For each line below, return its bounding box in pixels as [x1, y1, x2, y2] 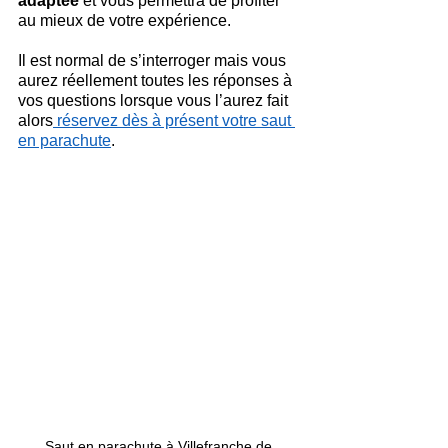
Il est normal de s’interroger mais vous [18, 52, 290, 69]
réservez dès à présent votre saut [53, 112, 295, 129]
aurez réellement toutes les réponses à [18, 72, 296, 89]
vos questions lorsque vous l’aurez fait [18, 92, 292, 109]
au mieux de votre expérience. [18, 12, 231, 29]
